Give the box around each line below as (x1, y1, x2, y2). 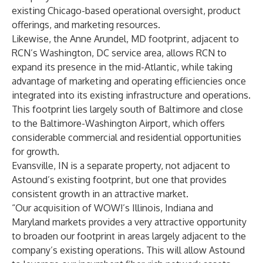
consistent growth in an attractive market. (12, 188, 188, 200)
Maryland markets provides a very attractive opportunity (12, 216, 247, 228)
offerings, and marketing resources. (12, 19, 160, 31)
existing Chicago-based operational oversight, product (12, 5, 241, 16)
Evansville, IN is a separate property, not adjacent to (12, 160, 230, 171)
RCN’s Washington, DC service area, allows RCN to (12, 47, 227, 59)
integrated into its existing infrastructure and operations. (12, 89, 251, 101)
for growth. (12, 146, 59, 157)
